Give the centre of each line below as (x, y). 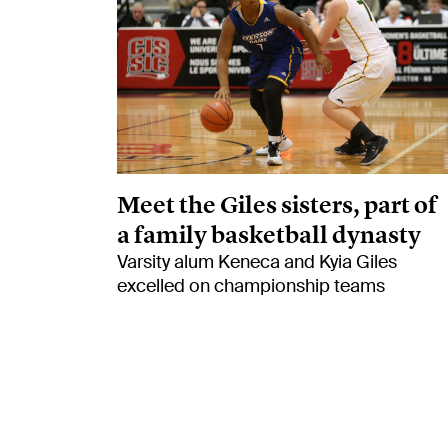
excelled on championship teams (251, 285)
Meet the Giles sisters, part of (277, 204)
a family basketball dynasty (269, 234)
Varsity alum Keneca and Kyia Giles (257, 261)
